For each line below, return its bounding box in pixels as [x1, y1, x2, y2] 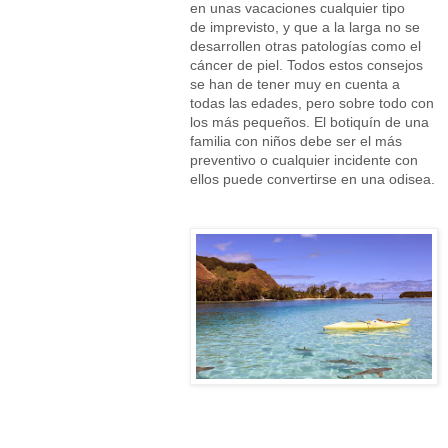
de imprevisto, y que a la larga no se [190, 18, 420, 35]
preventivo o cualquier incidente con [190, 151, 418, 168]
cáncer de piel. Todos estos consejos [190, 56, 423, 73]
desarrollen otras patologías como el [190, 37, 421, 54]
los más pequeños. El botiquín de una [190, 113, 429, 130]
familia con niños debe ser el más [190, 132, 402, 149]
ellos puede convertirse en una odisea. [190, 170, 435, 187]
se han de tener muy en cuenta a [190, 75, 400, 92]
